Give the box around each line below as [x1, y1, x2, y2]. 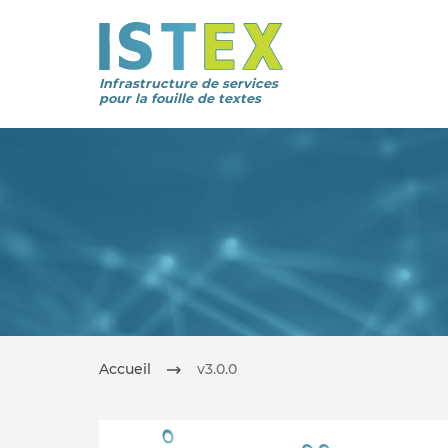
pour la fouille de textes [99, 91, 261, 106]
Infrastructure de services [99, 76, 278, 91]
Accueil [99, 360, 151, 378]
